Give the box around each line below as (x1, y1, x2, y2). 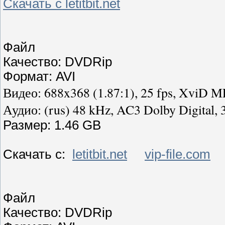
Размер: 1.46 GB (3, 118, 101, 133)
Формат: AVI (3, 69, 75, 84)
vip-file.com (145, 147, 210, 162)
